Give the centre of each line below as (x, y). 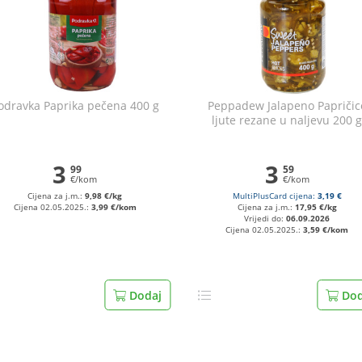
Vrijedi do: (265, 219)
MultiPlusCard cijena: (275, 196)
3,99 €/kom (114, 207)
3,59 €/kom (326, 230)
